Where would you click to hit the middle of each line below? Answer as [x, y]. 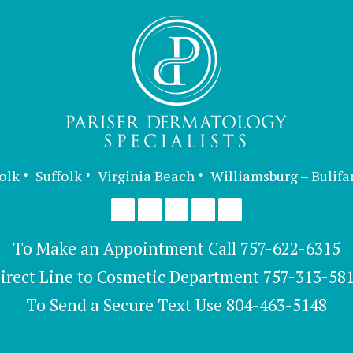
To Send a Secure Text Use [126, 305]
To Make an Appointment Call [126, 248]
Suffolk [59, 175]
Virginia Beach [146, 175]
